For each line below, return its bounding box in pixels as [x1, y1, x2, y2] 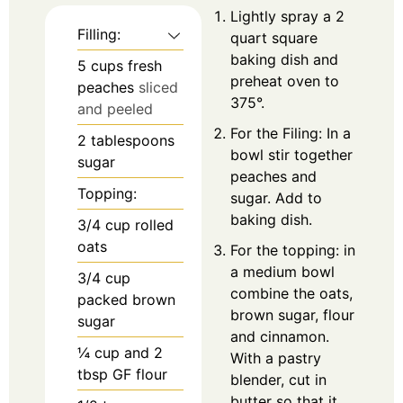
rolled [135, 216, 174, 235]
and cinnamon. [230, 327, 329, 346]
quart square [230, 29, 318, 48]
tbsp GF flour [77, 365, 167, 384]
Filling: [77, 25, 121, 44]
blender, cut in [230, 371, 327, 390]
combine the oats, [230, 284, 353, 303]
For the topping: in [230, 241, 355, 260]
